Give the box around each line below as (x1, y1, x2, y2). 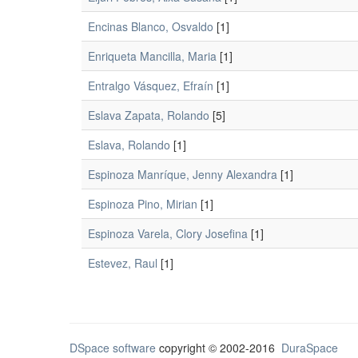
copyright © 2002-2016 (156, 340, 281, 356)
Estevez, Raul (88, 255, 157, 271)
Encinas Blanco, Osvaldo (88, 18, 213, 34)
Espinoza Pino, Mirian (88, 196, 197, 212)
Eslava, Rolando (88, 137, 170, 153)
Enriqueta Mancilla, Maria (88, 48, 217, 64)
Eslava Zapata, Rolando (88, 107, 209, 123)
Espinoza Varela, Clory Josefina (88, 225, 248, 241)
